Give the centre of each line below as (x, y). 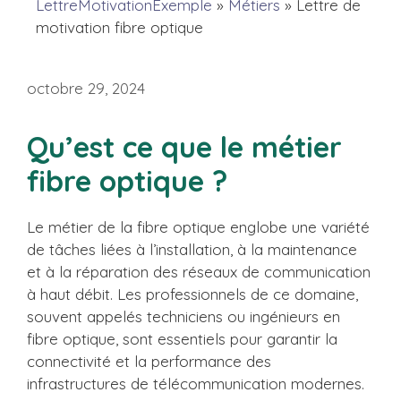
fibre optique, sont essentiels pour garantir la (182, 339)
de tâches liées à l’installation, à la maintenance (192, 249)
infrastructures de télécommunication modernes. (196, 384)
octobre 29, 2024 (86, 88)
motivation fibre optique (119, 27)
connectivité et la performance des (149, 361)
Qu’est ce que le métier (184, 147)
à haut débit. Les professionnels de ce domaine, (192, 294)
